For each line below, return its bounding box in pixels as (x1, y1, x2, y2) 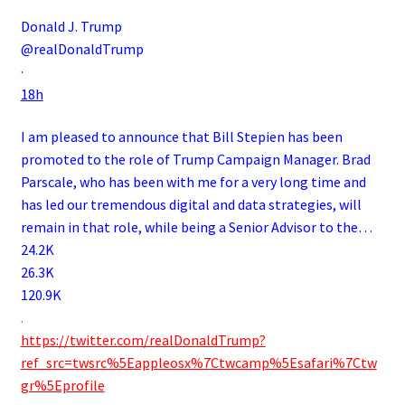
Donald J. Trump (20, 16, 122, 35)
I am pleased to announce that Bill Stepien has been (20, 127, 343, 146)
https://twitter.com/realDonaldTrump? (20, 331, 266, 350)
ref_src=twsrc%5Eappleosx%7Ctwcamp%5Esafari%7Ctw (20, 353, 377, 372)
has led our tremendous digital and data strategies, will (20, 195, 362, 214)
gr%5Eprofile (20, 376, 105, 395)
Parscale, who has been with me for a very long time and (20, 173, 366, 192)
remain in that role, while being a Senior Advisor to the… (20, 218, 372, 237)
